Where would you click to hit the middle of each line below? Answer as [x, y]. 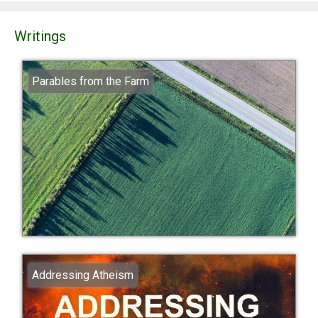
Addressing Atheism [82, 275]
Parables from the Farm [90, 82]
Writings [40, 37]
